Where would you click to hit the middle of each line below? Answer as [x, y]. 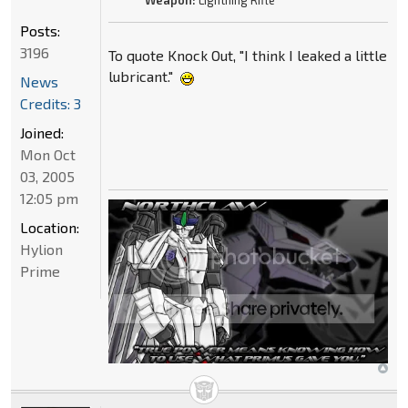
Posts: [40, 30]
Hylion [41, 249]
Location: [50, 227]
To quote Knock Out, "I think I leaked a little [247, 56]
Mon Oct [48, 154]
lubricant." [142, 76]
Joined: [42, 132]
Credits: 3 [51, 103]
